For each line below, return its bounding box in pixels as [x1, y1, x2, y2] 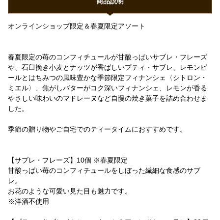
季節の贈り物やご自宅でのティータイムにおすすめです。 [8, 125, 187, 133]
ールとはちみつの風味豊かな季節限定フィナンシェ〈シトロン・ [8, 74, 207, 82]
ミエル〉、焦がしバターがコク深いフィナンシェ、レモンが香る [8, 84, 207, 92]
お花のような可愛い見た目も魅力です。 [8, 187, 132, 195]
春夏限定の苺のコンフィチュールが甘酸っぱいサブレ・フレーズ [8, 53, 207, 61]
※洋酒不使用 [8, 197, 49, 205]
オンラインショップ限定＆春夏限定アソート [8, 22, 145, 30]
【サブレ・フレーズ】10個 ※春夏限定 [8, 156, 128, 164]
